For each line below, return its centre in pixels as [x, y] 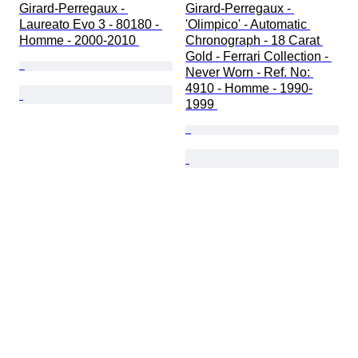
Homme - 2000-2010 [79, 41]
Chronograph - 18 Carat [254, 41]
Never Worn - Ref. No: [249, 73]
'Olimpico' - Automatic [248, 25]
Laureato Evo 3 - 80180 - [91, 25]
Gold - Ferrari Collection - [259, 57]
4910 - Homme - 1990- [249, 89]
